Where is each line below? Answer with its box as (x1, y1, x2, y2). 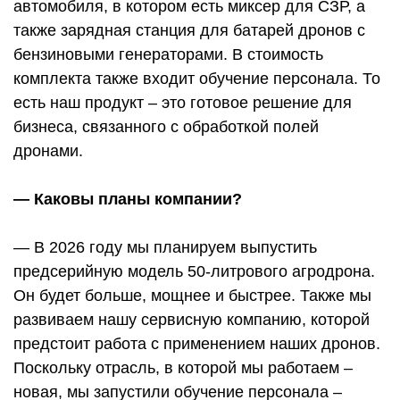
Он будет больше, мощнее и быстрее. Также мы (13, 287, 371, 305)
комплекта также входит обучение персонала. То (13, 70, 380, 88)
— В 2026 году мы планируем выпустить (13, 238, 317, 257)
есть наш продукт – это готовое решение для (13, 94, 352, 112)
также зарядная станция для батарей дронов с (13, 21, 365, 40)
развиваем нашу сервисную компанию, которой (13, 311, 370, 329)
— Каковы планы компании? (13, 190, 246, 209)
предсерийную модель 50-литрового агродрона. (13, 262, 375, 281)
